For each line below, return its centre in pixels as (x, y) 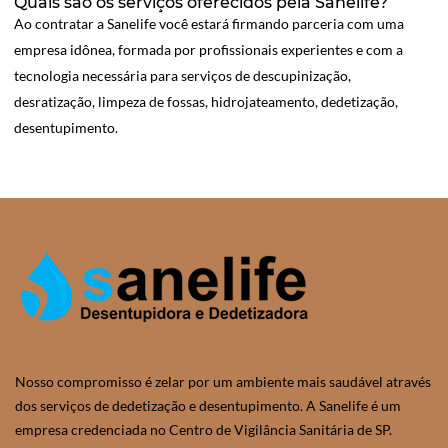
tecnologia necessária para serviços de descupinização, (182, 76)
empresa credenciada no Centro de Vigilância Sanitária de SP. (203, 430)
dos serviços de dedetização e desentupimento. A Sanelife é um (208, 406)
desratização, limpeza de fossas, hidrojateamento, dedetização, (206, 102)
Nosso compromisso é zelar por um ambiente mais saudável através (223, 382)
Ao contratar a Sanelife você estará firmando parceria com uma (209, 24)
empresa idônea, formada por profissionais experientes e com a (208, 50)
